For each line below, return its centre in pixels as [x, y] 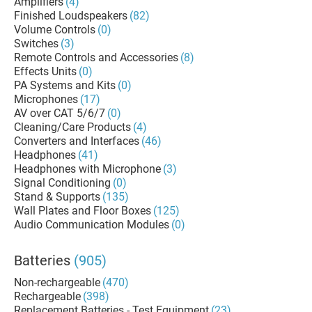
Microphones [46, 99]
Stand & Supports [57, 197]
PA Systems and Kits [65, 85]
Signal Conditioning [62, 183]
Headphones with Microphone [87, 169]
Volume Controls [55, 30]
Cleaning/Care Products [72, 127]
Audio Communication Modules [92, 225]
